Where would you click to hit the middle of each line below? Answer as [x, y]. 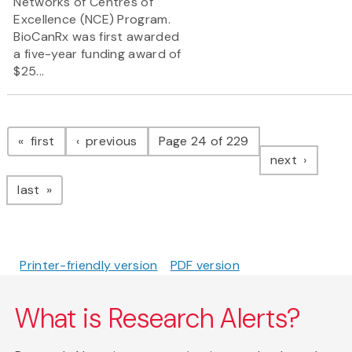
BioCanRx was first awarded [97, 37]
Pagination [70, 125]
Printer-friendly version [89, 266]
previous [110, 141]
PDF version [205, 266]
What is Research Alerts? [158, 319]
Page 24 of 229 [203, 141]
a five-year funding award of [97, 54]
